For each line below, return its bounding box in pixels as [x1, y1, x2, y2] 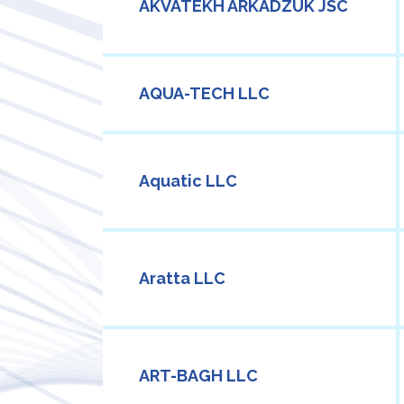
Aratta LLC [139, 269, 225, 289]
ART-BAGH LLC [139, 366, 258, 386]
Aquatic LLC [139, 171, 237, 191]
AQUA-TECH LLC [139, 84, 270, 104]
